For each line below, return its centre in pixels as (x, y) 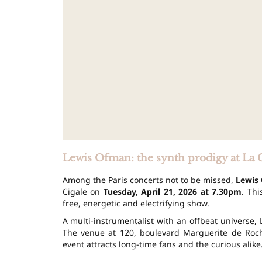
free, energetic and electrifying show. (136, 203)
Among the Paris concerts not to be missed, (149, 180)
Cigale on (83, 191)
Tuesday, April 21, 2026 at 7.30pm (173, 191)
